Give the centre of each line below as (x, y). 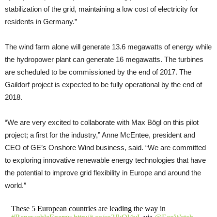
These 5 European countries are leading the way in (88, 208)
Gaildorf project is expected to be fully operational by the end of (103, 84)
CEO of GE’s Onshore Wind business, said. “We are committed (105, 147)
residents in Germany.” (41, 21)
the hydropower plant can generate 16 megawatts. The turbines (104, 59)
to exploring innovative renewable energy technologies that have (105, 160)
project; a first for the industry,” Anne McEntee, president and (100, 135)
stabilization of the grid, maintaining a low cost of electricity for (101, 9)
